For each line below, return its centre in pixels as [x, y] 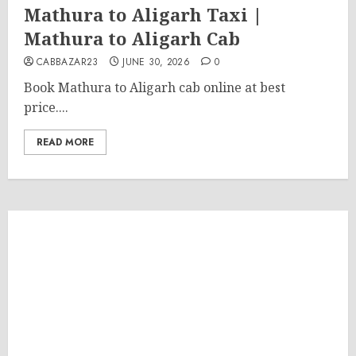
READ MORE [65, 142]
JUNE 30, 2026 [157, 62]
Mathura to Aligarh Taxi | [143, 14]
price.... [46, 107]
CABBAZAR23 [68, 62]
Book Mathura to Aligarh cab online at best [155, 87]
